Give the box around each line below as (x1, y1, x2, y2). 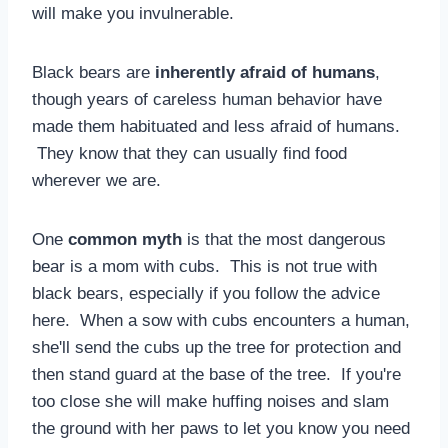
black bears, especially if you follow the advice (32, 283, 380, 303)
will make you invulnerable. (32, 3, 234, 23)
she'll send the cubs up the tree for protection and (32, 337, 401, 357)
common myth (68, 229, 182, 249)
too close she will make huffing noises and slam (32, 391, 389, 411)
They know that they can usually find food (32, 143, 347, 163)
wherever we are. (32, 170, 161, 190)
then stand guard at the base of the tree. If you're (32, 364, 401, 384)
